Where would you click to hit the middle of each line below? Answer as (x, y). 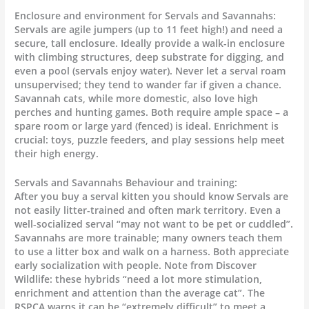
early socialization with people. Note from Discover (136, 265)
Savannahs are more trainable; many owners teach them (149, 237)
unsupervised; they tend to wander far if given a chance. (148, 84)
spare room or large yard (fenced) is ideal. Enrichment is (147, 126)
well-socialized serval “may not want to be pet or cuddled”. (154, 223)
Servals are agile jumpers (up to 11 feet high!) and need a (149, 29)
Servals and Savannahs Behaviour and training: (126, 182)
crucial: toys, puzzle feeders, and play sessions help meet (150, 139)
